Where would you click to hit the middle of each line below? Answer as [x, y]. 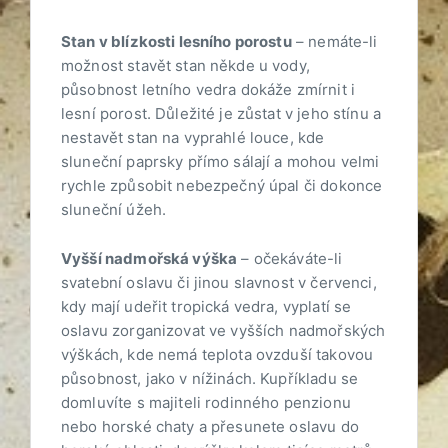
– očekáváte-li [290, 259]
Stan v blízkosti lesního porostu [176, 42]
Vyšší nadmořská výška [149, 259]
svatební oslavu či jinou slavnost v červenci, [219, 283]
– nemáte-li [334, 42]
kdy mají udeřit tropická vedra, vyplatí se [206, 307]
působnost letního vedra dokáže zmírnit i [208, 90]
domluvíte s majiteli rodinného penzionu [206, 403]
